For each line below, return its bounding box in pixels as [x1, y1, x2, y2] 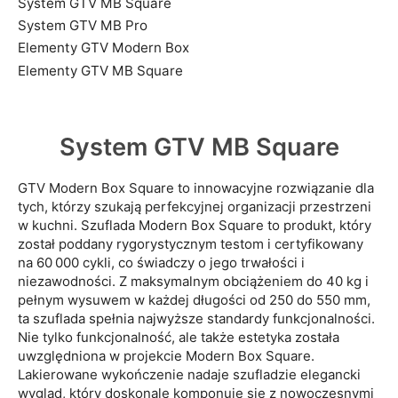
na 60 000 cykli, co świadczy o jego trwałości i [18, 254, 305, 272]
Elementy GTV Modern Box [18, 39, 189, 57]
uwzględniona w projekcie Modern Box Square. [18, 347, 314, 365]
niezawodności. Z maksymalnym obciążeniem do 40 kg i [18, 273, 369, 291]
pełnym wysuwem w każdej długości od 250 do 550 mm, [18, 291, 370, 309]
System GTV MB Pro [18, 16, 147, 34]
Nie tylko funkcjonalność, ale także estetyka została [18, 329, 339, 346]
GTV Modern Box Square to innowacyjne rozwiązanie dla [18, 179, 374, 197]
